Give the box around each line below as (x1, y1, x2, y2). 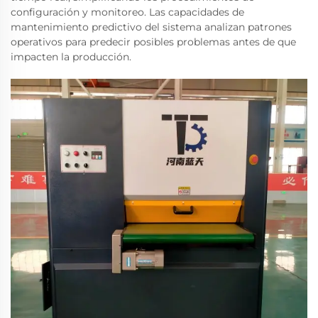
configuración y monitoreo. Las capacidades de (11, 5, 244, 18)
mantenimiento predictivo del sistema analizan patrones (11, 20, 292, 33)
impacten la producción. (11, 50, 131, 63)
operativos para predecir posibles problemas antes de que (11, 35, 296, 48)
